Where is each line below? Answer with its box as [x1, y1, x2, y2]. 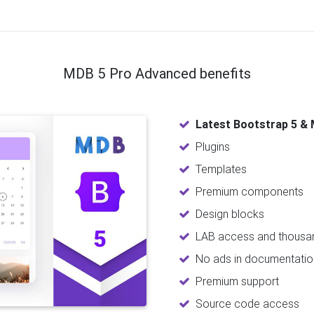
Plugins [196, 139, 230, 153]
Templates [196, 161, 247, 176]
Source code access [196, 296, 299, 310]
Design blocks [196, 206, 264, 221]
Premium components [196, 184, 303, 198]
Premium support [196, 273, 279, 288]
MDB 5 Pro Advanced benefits [63, 64, 251, 82]
